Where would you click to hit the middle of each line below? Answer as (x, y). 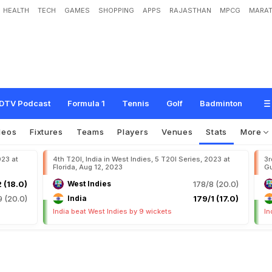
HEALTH (16, 10)
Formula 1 (86, 103)
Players (133, 132)
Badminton (221, 103)
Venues (177, 132)
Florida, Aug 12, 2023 (88, 167)
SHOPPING (116, 10)
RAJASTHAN (190, 10)
